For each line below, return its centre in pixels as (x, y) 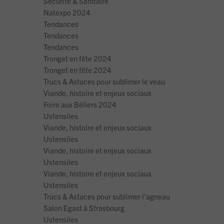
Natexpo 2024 (67, 12)
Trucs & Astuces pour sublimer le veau (104, 81)
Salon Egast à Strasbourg (84, 208)
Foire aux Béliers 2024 (80, 104)
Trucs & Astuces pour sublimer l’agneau (107, 196)
